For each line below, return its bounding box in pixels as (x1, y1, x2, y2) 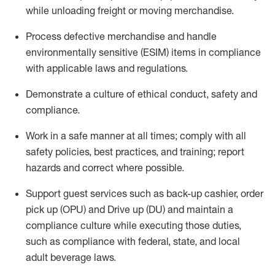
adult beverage (26, 251, 91, 263)
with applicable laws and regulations (26, 62, 185, 74)
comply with (180, 130, 233, 142)
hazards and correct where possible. (26, 161, 184, 174)
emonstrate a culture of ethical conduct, (33, 88, 209, 100)
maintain (187, 203, 225, 215)
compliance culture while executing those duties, (26, 219, 241, 231)
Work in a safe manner (26, 130, 124, 142)
